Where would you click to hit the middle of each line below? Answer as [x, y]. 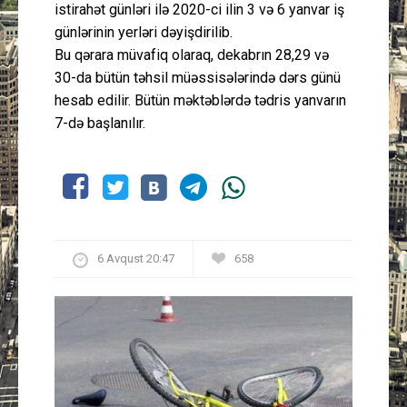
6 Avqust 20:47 [136, 258]
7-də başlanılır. [100, 123]
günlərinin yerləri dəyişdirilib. [144, 32]
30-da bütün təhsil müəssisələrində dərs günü [198, 77]
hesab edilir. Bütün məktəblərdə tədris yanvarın [200, 100]
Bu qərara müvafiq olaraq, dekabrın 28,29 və [192, 55]
